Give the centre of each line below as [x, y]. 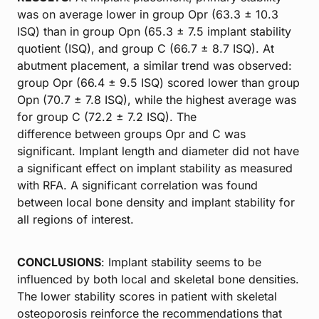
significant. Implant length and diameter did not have [158, 151]
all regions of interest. [75, 219]
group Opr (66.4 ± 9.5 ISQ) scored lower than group [158, 82]
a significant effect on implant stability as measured [155, 168]
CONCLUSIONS [59, 262]
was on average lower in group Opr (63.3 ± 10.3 [148, 14]
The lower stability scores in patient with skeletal [147, 296]
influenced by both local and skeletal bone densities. [158, 279]
